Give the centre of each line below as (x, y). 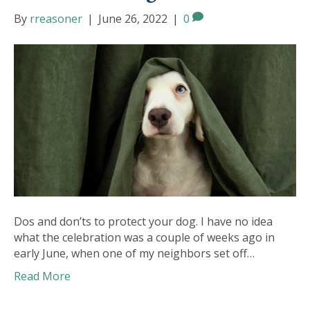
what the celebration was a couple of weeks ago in (144, 238)
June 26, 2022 (133, 18)
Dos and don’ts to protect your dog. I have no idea (143, 222)
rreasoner (56, 18)
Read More (42, 276)
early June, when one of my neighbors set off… (134, 254)
